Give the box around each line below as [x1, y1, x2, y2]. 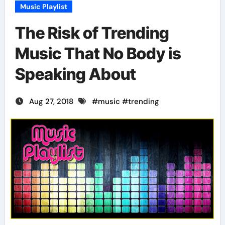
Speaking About [15, 64, 136, 84]
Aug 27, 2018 [29, 96, 75, 106]
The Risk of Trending [15, 23, 169, 43]
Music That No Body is [15, 44, 181, 63]
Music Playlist [20, 2, 67, 11]
